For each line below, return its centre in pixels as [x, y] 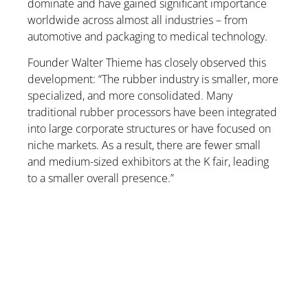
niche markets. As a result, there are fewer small [144, 145]
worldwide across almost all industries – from [137, 20]
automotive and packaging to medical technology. [147, 37]
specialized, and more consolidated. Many [130, 96]
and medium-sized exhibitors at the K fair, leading [148, 162]
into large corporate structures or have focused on [149, 129]
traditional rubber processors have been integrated [152, 112]
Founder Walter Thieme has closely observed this [147, 63]
